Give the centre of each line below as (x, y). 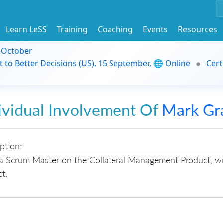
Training (72, 29)
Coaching (115, 29)
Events (155, 29)
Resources (197, 29)
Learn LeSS (26, 29)
